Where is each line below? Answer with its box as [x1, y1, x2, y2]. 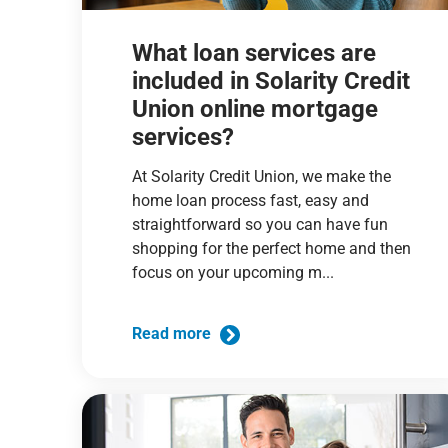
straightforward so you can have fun [132, 214, 389, 234]
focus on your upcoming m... [132, 262, 335, 282]
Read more [132, 324, 216, 344]
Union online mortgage [132, 94, 379, 123]
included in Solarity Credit [132, 66, 411, 95]
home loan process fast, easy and [132, 190, 370, 210]
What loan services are [132, 38, 377, 67]
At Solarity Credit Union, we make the [132, 166, 392, 186]
